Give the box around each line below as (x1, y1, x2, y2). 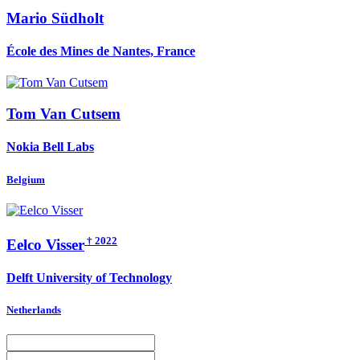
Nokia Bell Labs (6, 140, 94, 154)
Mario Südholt (6, 9, 104, 27)
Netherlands (6, 304, 61, 317)
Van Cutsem (40, 105, 121, 122)
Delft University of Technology (6, 271, 172, 285)
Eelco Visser (6, 235, 84, 253)
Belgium (6, 173, 45, 186)
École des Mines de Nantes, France (6, 44, 195, 59)
